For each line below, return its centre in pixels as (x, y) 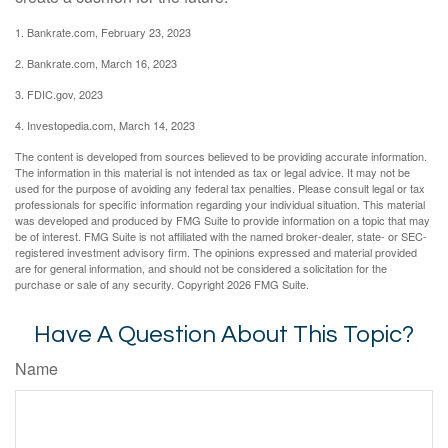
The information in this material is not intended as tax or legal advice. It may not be (212, 171)
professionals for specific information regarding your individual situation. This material (220, 203)
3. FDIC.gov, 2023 (59, 93)
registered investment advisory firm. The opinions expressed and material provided (216, 251)
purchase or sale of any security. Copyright (121, 283)
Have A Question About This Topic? (224, 334)
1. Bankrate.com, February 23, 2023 (103, 31)
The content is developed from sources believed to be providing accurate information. (221, 155)
